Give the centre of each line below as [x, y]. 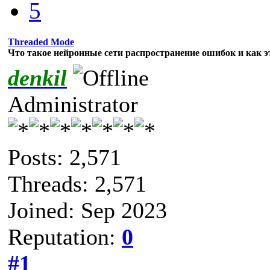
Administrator [73, 104]
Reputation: [65, 237]
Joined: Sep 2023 [87, 210]
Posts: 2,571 [64, 157]
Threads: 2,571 [77, 184]
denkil [37, 77]
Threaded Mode [41, 42]
